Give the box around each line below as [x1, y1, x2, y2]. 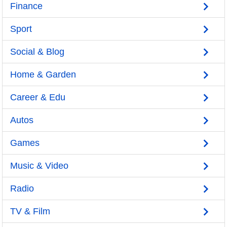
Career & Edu [10, 92, 65, 102]
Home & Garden [10, 69, 76, 80]
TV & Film [10, 206, 50, 216]
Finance [10, 1, 43, 11]
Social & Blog [10, 47, 64, 57]
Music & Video [10, 161, 68, 171]
